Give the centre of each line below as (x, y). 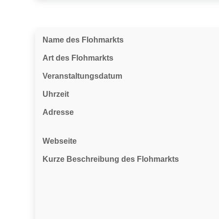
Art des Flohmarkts (78, 58)
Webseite (60, 141)
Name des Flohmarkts (83, 40)
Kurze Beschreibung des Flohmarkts (111, 159)
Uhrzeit (56, 94)
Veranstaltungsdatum (82, 76)
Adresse (58, 112)
